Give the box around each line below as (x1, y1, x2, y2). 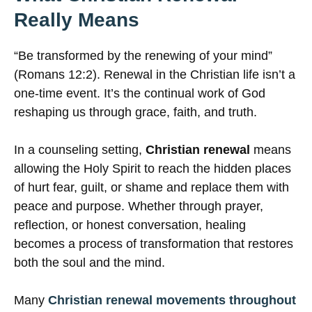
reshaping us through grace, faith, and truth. (14, 105, 257, 120)
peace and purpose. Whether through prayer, (14, 199, 263, 214)
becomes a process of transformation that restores (14, 237, 293, 251)
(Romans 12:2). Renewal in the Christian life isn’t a (14, 68, 295, 82)
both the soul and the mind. (14, 256, 165, 270)
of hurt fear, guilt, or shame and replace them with (14, 180, 289, 195)
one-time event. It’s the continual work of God (14, 86, 265, 101)
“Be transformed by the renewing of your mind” (14, 49, 272, 63)
